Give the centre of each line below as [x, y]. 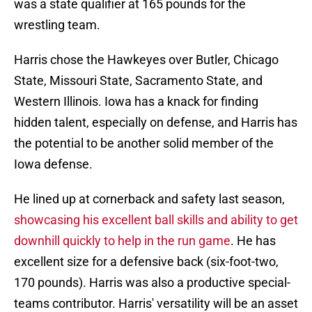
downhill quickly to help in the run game [122, 241]
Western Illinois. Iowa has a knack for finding [136, 102]
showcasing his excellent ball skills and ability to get [156, 220]
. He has [253, 241]
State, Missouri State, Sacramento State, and [138, 81]
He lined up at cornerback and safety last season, [149, 199]
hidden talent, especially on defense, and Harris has [156, 123]
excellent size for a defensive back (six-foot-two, [146, 262]
